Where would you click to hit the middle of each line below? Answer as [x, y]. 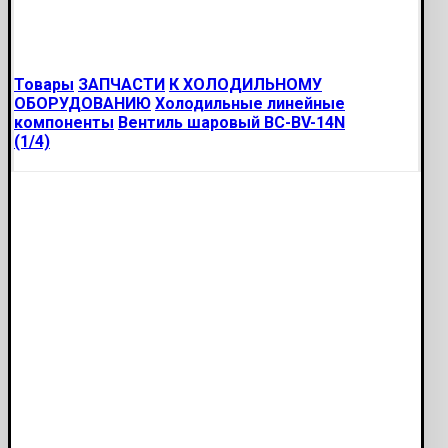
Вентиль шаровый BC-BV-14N [231, 122]
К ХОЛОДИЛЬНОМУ [245, 84]
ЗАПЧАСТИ [121, 84]
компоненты [64, 122]
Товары [44, 84]
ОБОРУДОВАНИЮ [82, 103]
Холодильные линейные [250, 103]
